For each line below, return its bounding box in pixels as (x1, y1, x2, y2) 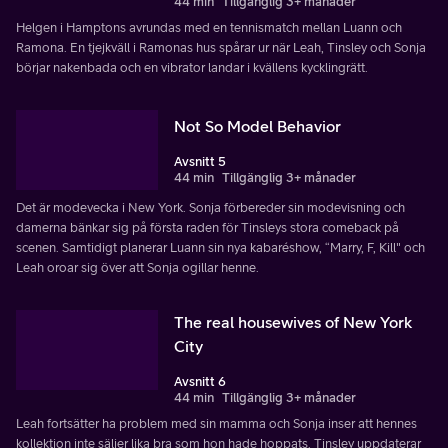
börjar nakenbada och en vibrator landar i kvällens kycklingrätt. (16, 60, 368, 75)
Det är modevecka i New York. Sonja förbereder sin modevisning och (16, 199, 405, 215)
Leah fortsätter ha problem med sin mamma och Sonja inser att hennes (16, 415, 417, 431)
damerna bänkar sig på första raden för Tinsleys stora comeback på (16, 219, 399, 235)
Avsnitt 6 (174, 373, 226, 389)
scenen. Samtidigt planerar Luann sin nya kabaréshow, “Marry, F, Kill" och (16, 239, 425, 255)
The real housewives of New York (174, 312, 412, 331)
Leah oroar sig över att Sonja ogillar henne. (16, 259, 259, 275)
